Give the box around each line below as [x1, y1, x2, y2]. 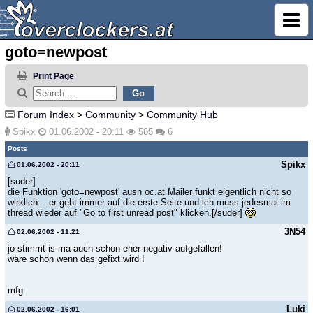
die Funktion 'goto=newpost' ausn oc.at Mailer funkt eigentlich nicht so [8, 187, 291, 198]
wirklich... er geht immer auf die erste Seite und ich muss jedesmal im [8, 197, 291, 208]
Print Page [32, 71, 74, 82]
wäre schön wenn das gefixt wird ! [8, 254, 145, 265]
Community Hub [147, 108, 218, 120]
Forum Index [17, 108, 74, 120]
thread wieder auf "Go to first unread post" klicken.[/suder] [8, 208, 245, 219]
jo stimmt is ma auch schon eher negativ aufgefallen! [8, 243, 222, 254]
